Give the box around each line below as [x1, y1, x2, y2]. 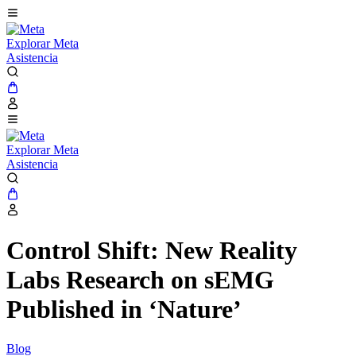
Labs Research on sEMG [6, 265, 274, 295]
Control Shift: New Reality [6, 236, 297, 265]
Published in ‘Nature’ [6, 295, 242, 324]
